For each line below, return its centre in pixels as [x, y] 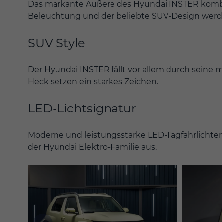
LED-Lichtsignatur [82, 108]
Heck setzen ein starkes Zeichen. [93, 81]
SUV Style [56, 43]
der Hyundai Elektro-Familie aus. [92, 147]
